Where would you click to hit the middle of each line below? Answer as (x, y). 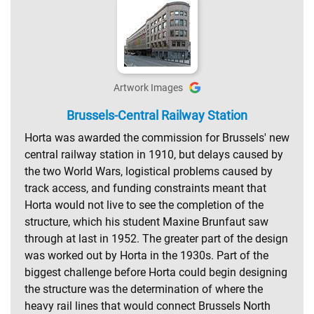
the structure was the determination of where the (144, 289)
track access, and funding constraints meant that (145, 188)
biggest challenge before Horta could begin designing (156, 272)
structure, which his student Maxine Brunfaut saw (146, 221)
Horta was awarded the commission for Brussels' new (157, 137)
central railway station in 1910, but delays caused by (154, 154)
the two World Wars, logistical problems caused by (149, 171)
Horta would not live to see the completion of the (144, 205)
